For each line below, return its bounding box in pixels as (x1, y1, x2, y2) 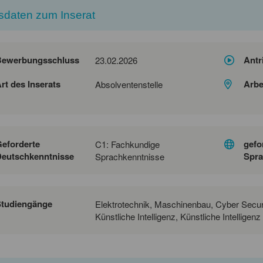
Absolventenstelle (95, 77, 163, 90)
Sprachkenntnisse (95, 150, 164, 163)
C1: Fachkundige (95, 137, 160, 150)
